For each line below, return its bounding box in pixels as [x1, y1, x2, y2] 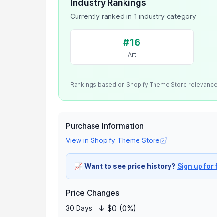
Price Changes [66, 188, 119, 198]
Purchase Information [66, 121, 144, 131]
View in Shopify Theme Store [66, 136, 160, 144]
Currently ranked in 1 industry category [70, 12, 196, 20]
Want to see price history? [84, 162, 175, 170]
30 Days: [66, 204, 94, 212]
